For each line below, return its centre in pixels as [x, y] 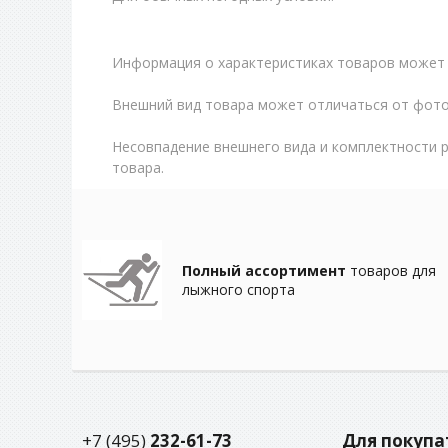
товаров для [391, 270]
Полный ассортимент [264, 270]
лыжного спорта [238, 289]
